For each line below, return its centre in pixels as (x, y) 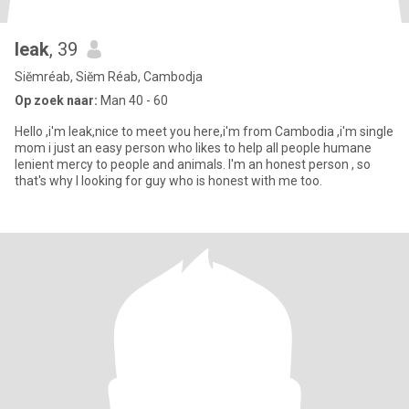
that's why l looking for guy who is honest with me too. (168, 181)
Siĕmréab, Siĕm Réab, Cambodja (109, 77)
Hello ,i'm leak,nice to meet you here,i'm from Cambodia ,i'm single (204, 131)
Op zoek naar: (56, 100)
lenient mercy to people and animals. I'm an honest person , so (193, 164)
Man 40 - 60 (133, 100)
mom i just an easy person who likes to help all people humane (193, 148)
